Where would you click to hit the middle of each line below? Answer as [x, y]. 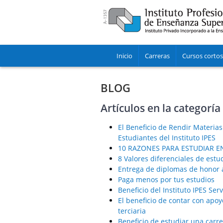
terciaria [132, 211]
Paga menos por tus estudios [166, 179]
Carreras [157, 56]
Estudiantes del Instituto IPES [167, 137]
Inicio [124, 56]
